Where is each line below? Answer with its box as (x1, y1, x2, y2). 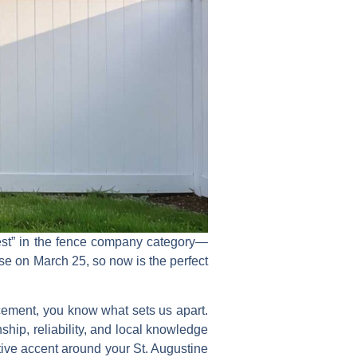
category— (142, 234, 209, 249)
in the (15, 234, 56, 249)
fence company (55, 234, 143, 249)
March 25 (33, 253, 86, 268)
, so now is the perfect (85, 253, 209, 268)
